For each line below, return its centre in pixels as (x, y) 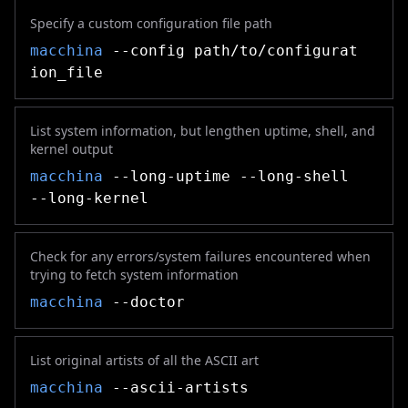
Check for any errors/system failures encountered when (200, 256)
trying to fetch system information (134, 275)
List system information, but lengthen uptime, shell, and (203, 131)
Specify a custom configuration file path (151, 23)
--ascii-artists (176, 388)
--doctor (144, 302)
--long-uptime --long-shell (226, 176)
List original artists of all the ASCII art (144, 360)
